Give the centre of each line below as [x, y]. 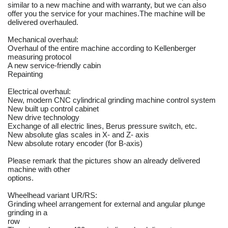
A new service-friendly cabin [54, 66]
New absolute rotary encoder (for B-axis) [75, 144]
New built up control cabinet [53, 109]
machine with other [39, 169]
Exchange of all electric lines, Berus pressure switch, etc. [102, 126]
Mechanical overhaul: [43, 40]
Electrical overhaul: [39, 92]
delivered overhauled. [43, 22]
